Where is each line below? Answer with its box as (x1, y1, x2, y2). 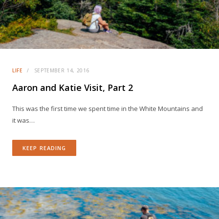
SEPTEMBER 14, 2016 (34, 67, 90, 74)
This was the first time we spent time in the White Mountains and (12, 104, 203, 113)
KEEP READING (22, 144, 66, 152)
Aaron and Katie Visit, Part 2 (12, 82, 133, 93)
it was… (12, 116, 35, 125)
